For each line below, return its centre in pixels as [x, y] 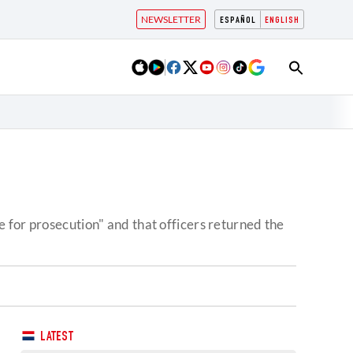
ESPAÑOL [238, 20]
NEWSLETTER [171, 19]
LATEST [56, 338]
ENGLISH [282, 20]
